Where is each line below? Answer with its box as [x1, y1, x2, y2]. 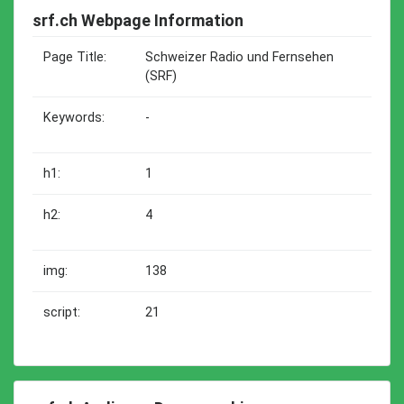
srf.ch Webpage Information [32, 11, 243, 30]
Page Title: [43, 50, 106, 65]
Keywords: [43, 110, 105, 125]
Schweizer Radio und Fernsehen [145, 50, 334, 65]
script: [43, 305, 80, 320]
